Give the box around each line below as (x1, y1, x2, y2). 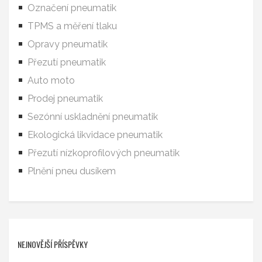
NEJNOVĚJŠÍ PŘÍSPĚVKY (18, 238, 88, 251)
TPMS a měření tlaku (27, 20, 117, 32)
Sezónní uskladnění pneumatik (27, 111, 158, 123)
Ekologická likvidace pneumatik (27, 129, 163, 141)
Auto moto (27, 75, 75, 87)
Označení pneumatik (27, 2, 116, 14)
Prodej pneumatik (27, 93, 103, 105)
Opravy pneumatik (27, 39, 108, 50)
